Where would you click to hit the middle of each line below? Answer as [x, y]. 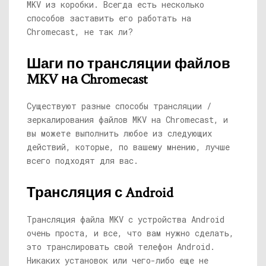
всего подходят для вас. [83, 161]
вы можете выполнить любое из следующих [119, 133]
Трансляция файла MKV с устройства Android [126, 219]
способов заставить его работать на [109, 18]
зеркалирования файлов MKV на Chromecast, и [127, 120]
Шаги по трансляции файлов [129, 64]
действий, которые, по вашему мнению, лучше [128, 147]
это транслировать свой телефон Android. [121, 247]
